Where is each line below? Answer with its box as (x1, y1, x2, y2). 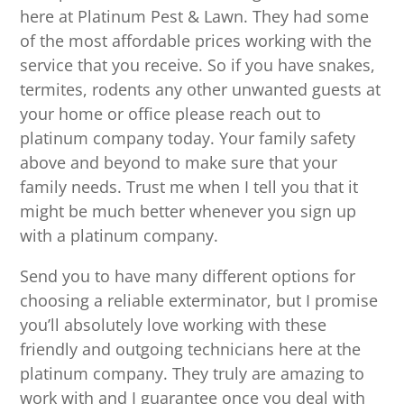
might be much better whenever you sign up (20, 200, 357, 223)
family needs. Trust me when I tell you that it (20, 176, 359, 198)
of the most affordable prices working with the (20, 30, 372, 52)
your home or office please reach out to (20, 103, 322, 125)
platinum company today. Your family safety (20, 127, 356, 150)
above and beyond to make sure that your (20, 151, 338, 174)
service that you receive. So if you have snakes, (20, 54, 376, 77)
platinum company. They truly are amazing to (20, 363, 365, 385)
